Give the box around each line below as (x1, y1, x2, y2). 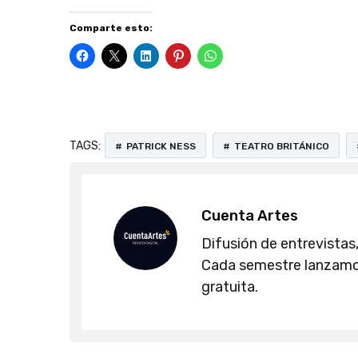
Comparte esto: (70, 22, 153, 34)
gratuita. (201, 277, 258, 296)
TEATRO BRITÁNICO (234, 140, 329, 152)
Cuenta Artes (201, 206, 298, 225)
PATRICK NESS (126, 140, 196, 152)
